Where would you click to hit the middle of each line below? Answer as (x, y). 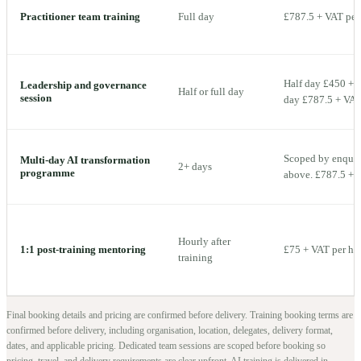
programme (48, 172)
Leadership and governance (83, 85)
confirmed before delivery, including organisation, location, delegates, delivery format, (170, 330)
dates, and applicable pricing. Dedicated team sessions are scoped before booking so (166, 345)
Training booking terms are (301, 315)
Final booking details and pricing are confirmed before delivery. (128, 315)
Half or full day (211, 91)
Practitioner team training (80, 16)
